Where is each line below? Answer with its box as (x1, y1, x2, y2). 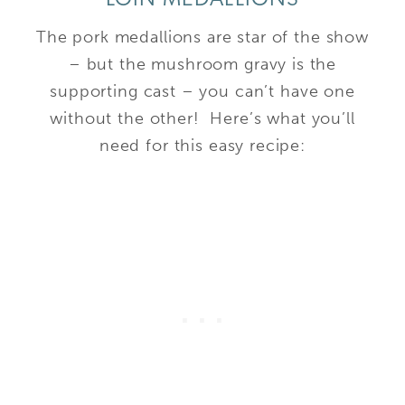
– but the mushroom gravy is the (68, 53, 337, 74)
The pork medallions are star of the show (35, 26, 369, 47)
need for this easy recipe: (99, 135, 306, 155)
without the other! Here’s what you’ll (50, 108, 355, 128)
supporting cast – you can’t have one (50, 80, 355, 101)
